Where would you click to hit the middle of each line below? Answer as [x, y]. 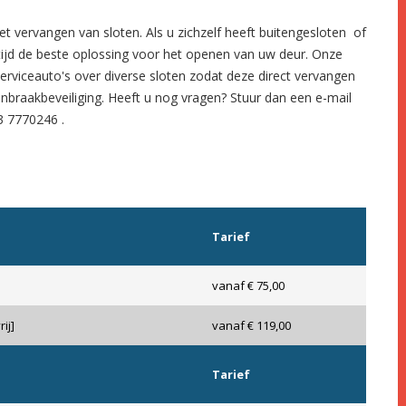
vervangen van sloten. [80, 33]
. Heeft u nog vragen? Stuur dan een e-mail [227, 98]
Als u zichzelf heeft [203, 33]
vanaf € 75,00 [248, 286]
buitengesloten [303, 33]
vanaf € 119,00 [251, 326]
